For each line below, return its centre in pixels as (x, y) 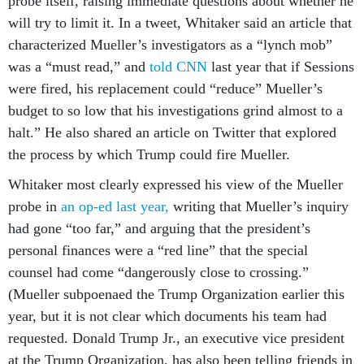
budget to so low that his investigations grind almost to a (175, 110)
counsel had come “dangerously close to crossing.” (158, 272)
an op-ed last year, (115, 206)
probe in (35, 206)
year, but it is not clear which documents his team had (167, 316)
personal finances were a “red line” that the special (158, 250)
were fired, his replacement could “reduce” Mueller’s (165, 89)
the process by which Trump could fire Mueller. (149, 154)
